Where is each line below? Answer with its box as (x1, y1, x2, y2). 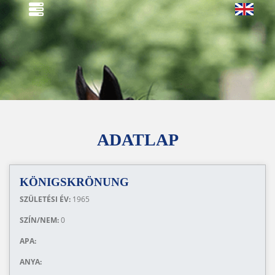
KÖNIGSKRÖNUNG (20, 176, 129, 188)
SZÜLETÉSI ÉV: (20, 194, 72, 204)
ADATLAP (93, 130, 182, 149)
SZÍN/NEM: (20, 215, 61, 225)
